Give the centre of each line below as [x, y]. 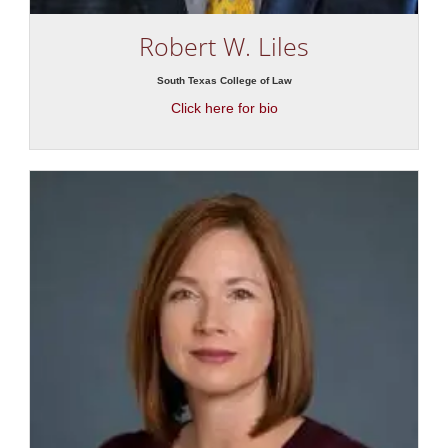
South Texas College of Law [224, 81]
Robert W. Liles [224, 46]
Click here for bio [224, 108]
